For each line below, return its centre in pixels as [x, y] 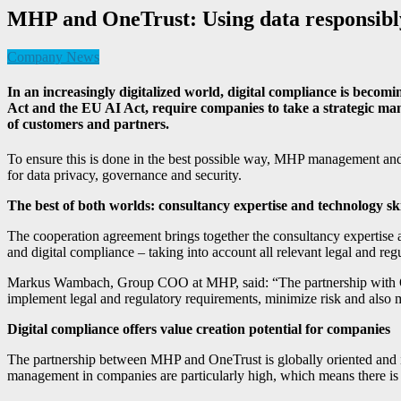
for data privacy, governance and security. [124, 175]
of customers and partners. [88, 124]
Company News [53, 56]
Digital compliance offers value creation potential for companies [199, 329]
